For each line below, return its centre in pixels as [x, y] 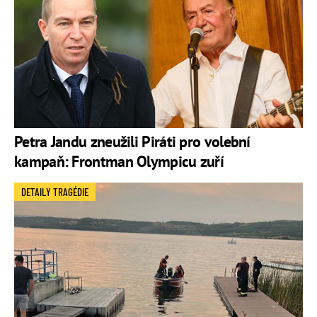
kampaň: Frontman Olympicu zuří [119, 162]
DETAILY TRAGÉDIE [55, 192]
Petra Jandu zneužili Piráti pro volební [132, 142]
